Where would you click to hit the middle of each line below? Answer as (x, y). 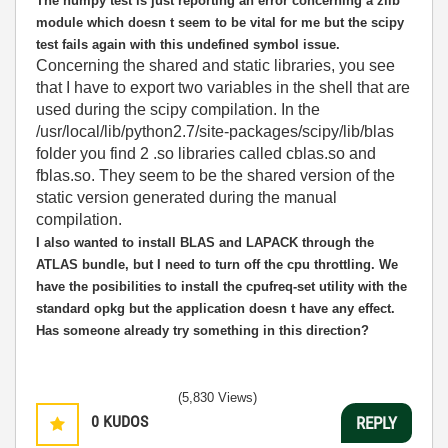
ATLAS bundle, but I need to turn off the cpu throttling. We (217, 264)
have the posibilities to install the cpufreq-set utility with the (221, 286)
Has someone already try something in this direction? (202, 330)
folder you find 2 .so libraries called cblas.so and (206, 153)
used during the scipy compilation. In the (178, 109)
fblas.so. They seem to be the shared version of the (215, 175)
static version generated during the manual (186, 197)
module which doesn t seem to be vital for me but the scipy (220, 22)
